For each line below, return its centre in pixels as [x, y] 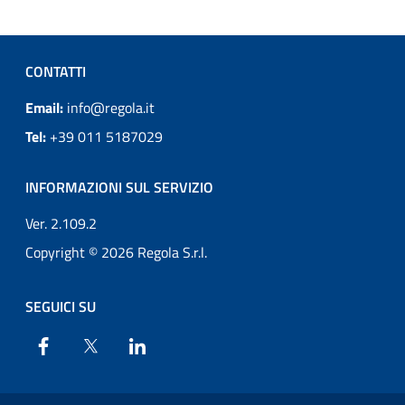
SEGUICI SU [61, 306]
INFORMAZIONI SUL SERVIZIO [119, 187]
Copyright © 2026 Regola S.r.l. [116, 252]
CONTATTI [56, 71]
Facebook [81, 345]
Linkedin [174, 345]
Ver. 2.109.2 [61, 223]
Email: [46, 108]
